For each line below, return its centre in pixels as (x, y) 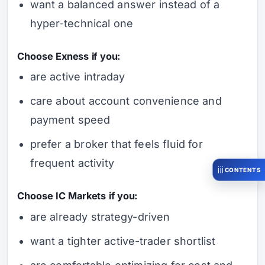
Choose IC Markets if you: (77, 195)
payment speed (70, 120)
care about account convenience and (126, 101)
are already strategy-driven (100, 216)
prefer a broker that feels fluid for (116, 144)
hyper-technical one (82, 24)
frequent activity (72, 163)
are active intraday (77, 77)
